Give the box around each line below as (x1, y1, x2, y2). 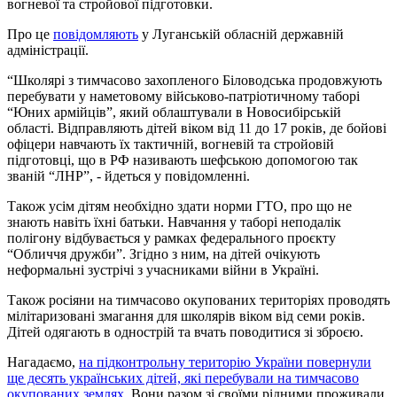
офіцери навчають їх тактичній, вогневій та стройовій (7, 136, 334, 152)
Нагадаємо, (7, 354, 79, 370)
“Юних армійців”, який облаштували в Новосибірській (7, 105, 341, 121)
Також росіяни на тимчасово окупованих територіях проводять (7, 292, 390, 308)
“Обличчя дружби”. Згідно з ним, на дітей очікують (7, 246, 320, 262)
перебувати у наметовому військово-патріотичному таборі (7, 89, 360, 105)
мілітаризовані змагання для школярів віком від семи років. (7, 308, 365, 324)
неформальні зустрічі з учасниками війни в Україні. (7, 262, 319, 278)
